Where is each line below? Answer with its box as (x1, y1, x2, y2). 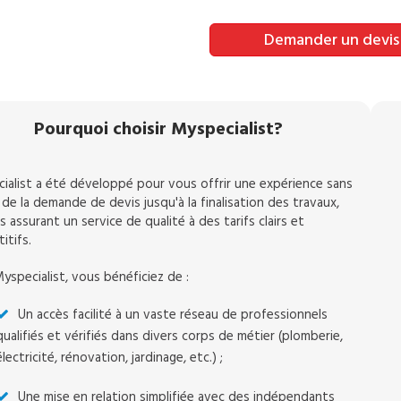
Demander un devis (263, 29, 399, 51)
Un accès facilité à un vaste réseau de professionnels (18, 305, 328, 324)
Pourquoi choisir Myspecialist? (34, 116, 284, 141)
